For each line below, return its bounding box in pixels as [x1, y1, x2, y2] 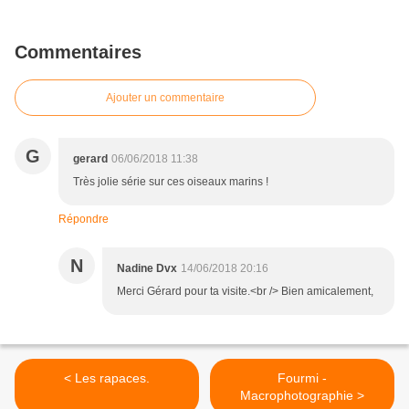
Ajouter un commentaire [106, 91, 225, 105]
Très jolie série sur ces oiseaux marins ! [73, 175, 268, 189]
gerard [73, 152, 108, 166]
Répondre [58, 213, 109, 226]
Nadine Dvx [117, 262, 177, 276]
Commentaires [15, 42, 142, 63]
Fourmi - [278, 371, 327, 386]
